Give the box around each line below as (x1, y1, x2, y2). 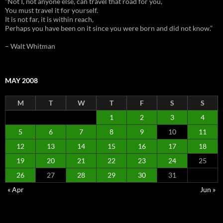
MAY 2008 (5, 76, 38, 85)
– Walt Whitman (5, 41, 55, 50)
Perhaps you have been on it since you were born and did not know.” (5, 23, 213, 32)
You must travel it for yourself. (5, 5, 98, 14)
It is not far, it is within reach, (5, 14, 94, 23)
